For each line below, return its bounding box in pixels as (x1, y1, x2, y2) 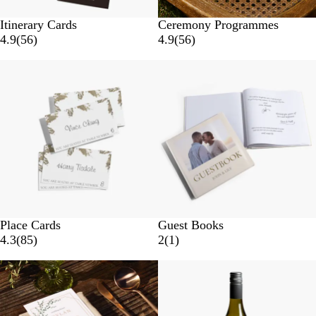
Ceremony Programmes (158, 18, 279, 32)
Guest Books (158, 218, 224, 232)
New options (158, 260, 223, 274)
